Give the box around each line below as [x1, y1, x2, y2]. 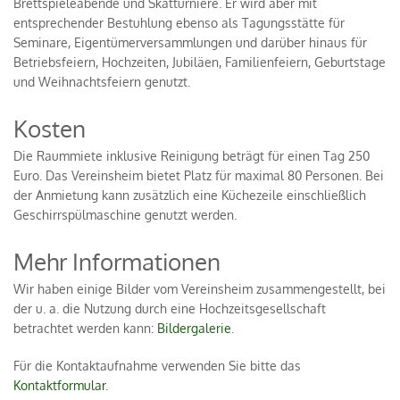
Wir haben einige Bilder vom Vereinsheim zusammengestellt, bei [13, 281, 386, 296]
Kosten [13, 113, 86, 143]
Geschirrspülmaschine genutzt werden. [13, 207, 237, 222]
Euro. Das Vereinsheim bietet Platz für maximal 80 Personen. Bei [13, 168, 384, 183]
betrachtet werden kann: [13, 321, 157, 336]
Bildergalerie [157, 321, 231, 336]
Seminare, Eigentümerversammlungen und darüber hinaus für [13, 35, 367, 50]
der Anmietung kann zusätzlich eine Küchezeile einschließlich [13, 187, 366, 203]
